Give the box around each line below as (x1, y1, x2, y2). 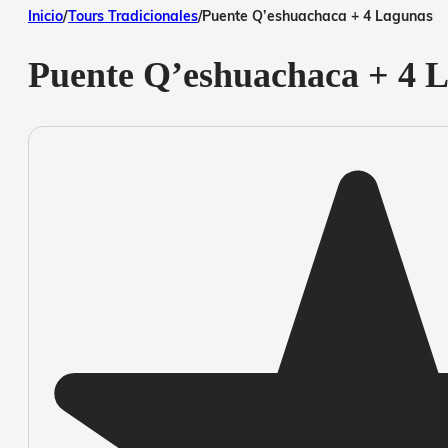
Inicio (28, 6, 63, 25)
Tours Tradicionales (68, 6, 198, 25)
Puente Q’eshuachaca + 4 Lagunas (202, 6, 433, 25)
